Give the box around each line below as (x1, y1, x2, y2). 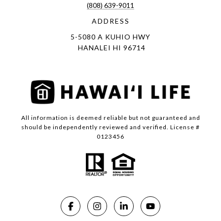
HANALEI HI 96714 (75, 43, 146, 52)
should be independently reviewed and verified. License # (21, 123, 200, 131)
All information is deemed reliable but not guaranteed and (21, 114, 200, 121)
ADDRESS (91, 17, 130, 25)
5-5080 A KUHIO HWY (71, 33, 150, 41)
